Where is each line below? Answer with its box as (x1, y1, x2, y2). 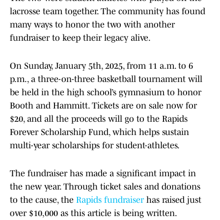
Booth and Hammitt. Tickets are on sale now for (10, 101, 197, 111)
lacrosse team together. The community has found (10, 6, 205, 17)
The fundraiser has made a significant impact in (10, 168, 196, 179)
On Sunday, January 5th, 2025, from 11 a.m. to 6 (10, 61, 193, 71)
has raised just (144, 195, 201, 205)
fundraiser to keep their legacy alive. (10, 33, 151, 43)
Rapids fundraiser (76, 195, 144, 205)
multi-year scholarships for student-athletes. (10, 140, 180, 151)
